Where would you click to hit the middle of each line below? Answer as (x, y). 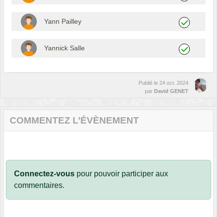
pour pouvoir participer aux (121, 174)
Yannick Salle (64, 48)
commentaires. (39, 186)
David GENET (171, 91)
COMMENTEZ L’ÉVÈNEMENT (74, 121)
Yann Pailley (62, 22)
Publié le (149, 83)
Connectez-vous (44, 174)
